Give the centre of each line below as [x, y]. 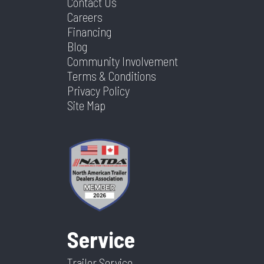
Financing [89, 32]
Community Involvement [123, 61]
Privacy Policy [98, 91]
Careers [85, 17]
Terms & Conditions [112, 76]
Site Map [86, 105]
